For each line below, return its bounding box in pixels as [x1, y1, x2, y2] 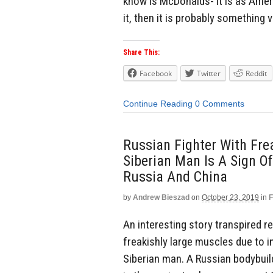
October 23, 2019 [202, 193, 259, 202]
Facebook [140, 68, 172, 79]
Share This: [123, 48, 160, 57]
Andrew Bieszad [133, 193, 190, 202]
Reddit [246, 68, 267, 79]
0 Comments [195, 99, 244, 109]
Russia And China [123, 168, 227, 185]
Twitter [197, 68, 221, 79]
